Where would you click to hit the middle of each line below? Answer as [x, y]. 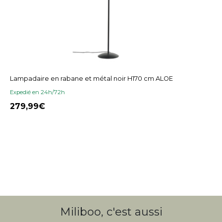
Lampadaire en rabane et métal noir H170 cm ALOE [91, 78]
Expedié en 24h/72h [37, 92]
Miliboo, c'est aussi [111, 212]
